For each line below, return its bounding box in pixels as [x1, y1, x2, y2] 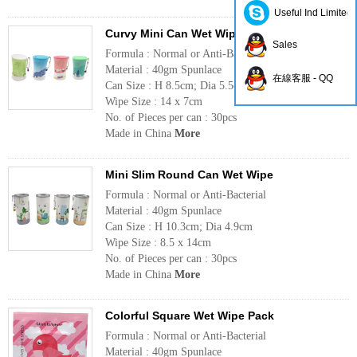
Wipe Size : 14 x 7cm [105, 96, 202, 108]
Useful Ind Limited [269, 7, 352, 18]
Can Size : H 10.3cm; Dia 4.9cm [105, 221, 253, 233]
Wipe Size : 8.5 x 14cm [105, 237, 211, 249]
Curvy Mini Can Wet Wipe [105, 27, 242, 40]
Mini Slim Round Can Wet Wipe [105, 168, 273, 181]
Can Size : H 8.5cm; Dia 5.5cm [105, 80, 247, 92]
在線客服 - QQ [268, 73, 333, 84]
